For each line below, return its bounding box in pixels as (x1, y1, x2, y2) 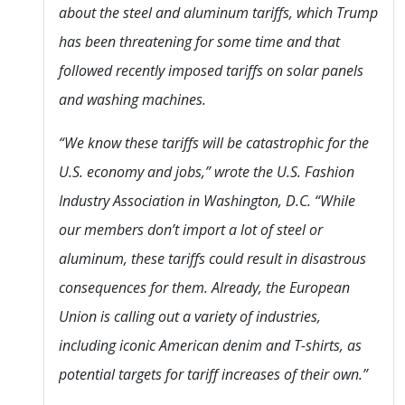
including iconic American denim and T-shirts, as (59, 334, 362, 355)
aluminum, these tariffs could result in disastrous (59, 248, 366, 268)
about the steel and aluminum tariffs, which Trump (59, 2, 378, 23)
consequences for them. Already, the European (59, 277, 350, 297)
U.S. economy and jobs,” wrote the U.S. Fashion (59, 161, 354, 182)
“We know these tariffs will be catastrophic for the (59, 132, 369, 153)
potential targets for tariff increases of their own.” (59, 363, 368, 384)
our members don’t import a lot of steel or (59, 219, 323, 240)
